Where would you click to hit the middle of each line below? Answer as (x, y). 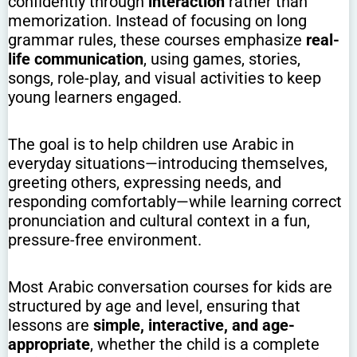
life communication (76, 59)
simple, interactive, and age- (194, 325)
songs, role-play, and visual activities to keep (165, 78)
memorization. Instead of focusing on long (157, 20)
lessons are (51, 325)
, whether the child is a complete (205, 344)
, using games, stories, (222, 59)
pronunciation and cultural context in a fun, (159, 220)
